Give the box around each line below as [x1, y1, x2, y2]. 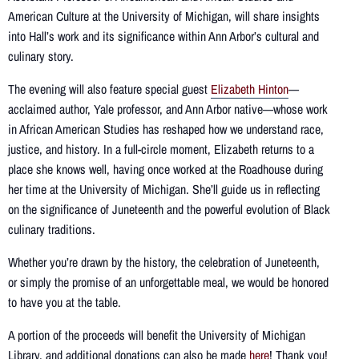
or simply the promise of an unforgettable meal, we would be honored [8, 273, 329, 292]
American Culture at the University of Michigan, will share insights [8, 7, 320, 26]
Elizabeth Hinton [211, 80, 288, 99]
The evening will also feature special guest [8, 80, 211, 99]
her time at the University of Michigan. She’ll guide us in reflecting [8, 180, 320, 199]
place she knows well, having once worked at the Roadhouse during [8, 160, 323, 179]
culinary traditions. [8, 220, 95, 239]
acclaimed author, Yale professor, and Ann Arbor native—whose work [8, 100, 328, 119]
